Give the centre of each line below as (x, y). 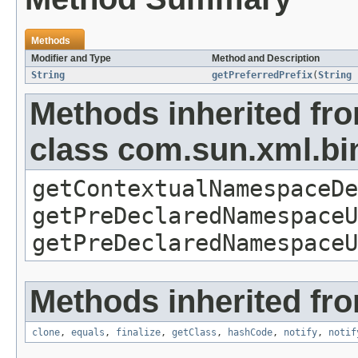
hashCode (250, 333)
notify (300, 333)
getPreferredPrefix (262, 76)
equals (88, 333)
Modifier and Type (71, 59)
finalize (138, 333)
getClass (194, 333)
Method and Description (266, 59)
